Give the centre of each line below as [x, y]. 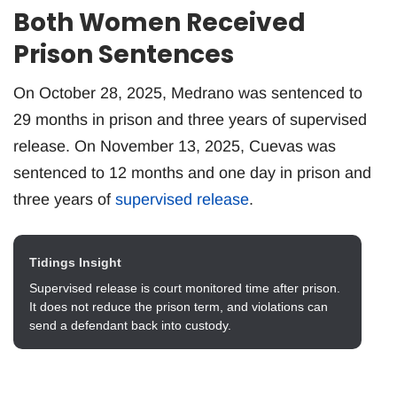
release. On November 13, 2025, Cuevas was [175, 146]
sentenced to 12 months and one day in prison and [192, 172]
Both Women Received [160, 22]
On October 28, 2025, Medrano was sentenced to [188, 93]
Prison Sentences [124, 54]
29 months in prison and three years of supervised [190, 119]
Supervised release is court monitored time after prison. [185, 288]
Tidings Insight [75, 262]
